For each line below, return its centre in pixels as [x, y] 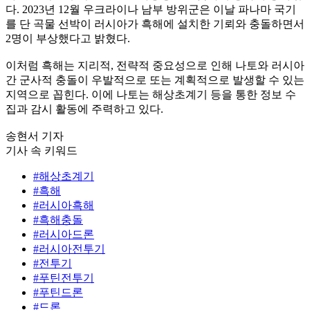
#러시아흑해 [64, 205]
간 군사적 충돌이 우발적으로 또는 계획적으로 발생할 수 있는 [155, 80]
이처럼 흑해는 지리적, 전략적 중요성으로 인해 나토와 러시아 [155, 65]
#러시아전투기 [69, 248]
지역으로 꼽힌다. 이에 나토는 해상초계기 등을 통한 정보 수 [151, 94]
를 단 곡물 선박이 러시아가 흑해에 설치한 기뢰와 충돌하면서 [155, 24]
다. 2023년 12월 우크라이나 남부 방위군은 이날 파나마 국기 [151, 9]
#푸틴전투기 [64, 277]
